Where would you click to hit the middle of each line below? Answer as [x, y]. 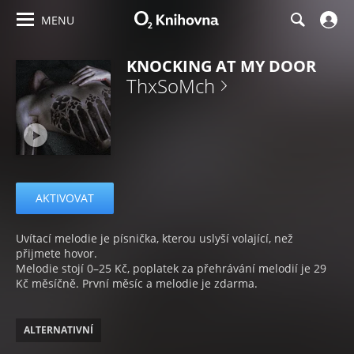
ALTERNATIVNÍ [58, 330]
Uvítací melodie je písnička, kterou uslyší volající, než [154, 238]
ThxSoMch [171, 86]
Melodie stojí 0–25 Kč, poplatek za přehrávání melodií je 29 [171, 268]
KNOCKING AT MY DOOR [221, 66]
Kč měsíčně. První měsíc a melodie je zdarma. [137, 283]
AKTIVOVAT [65, 198]
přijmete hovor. [56, 253]
